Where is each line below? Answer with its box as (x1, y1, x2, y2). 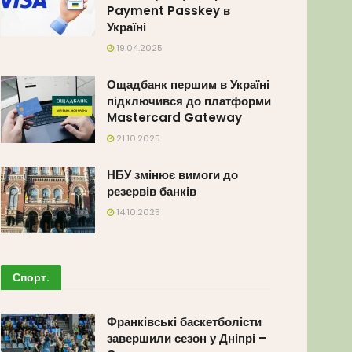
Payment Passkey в (107, 2, 230, 19)
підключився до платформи (107, 92, 271, 109)
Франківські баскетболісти (107, 313, 262, 331)
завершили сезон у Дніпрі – (107, 330, 266, 347)
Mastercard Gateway (107, 108, 242, 126)
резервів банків (107, 182, 196, 200)
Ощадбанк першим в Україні (107, 75, 269, 93)
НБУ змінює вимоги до (107, 166, 238, 183)
